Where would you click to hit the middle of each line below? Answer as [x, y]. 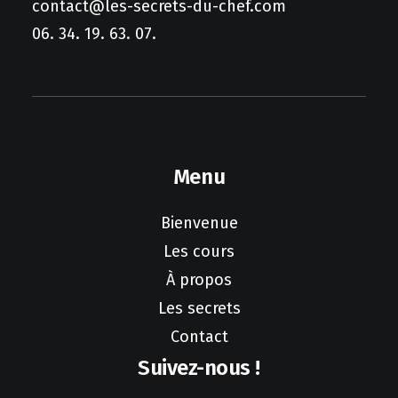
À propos [199, 280]
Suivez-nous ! [199, 368]
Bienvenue [199, 223]
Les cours [199, 251]
